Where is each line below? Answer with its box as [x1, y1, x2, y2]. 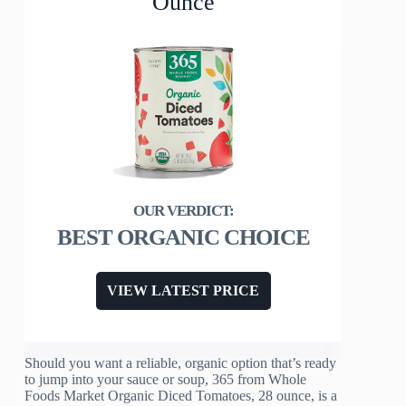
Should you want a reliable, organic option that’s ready [24, 355, 337, 372]
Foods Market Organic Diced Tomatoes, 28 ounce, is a [24, 388, 338, 404]
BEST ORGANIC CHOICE [56, 225, 310, 250]
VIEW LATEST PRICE [107, 283, 260, 299]
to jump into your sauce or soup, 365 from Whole [24, 372, 307, 388]
